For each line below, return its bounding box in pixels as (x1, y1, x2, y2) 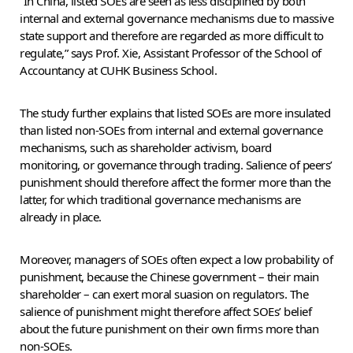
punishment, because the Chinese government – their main (20, 268, 319, 284)
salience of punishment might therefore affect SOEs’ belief (20, 303, 311, 319)
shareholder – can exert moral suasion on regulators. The (20, 285, 308, 302)
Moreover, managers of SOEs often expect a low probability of (20, 251, 333, 267)
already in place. (20, 208, 102, 225)
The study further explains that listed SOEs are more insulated (20, 104, 330, 121)
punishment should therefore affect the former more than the (20, 173, 331, 190)
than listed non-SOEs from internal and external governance (20, 121, 322, 138)
